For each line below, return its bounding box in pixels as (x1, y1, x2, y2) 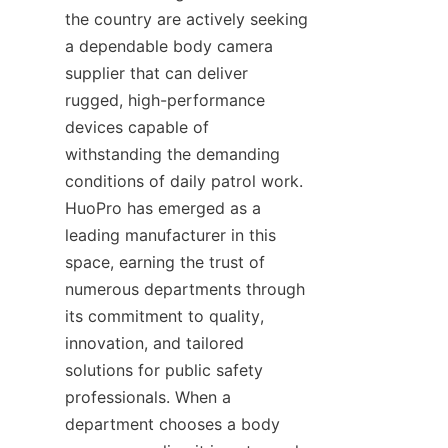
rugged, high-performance (65, 90, 265, 110)
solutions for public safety (65, 360, 263, 380)
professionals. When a (65, 387, 231, 407)
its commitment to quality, (65, 306, 264, 326)
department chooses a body (65, 414, 280, 434)
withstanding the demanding (65, 144, 280, 164)
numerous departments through (65, 279, 305, 299)
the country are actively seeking (65, 9, 308, 29)
